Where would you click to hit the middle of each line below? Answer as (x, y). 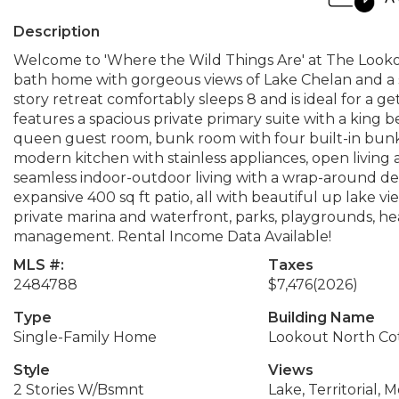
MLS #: (39, 265)
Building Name (321, 318)
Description (57, 32)
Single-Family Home (85, 337)
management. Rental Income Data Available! (172, 236)
